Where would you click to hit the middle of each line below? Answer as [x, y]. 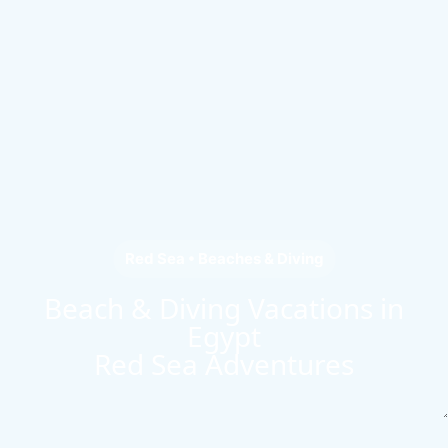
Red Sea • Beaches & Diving [224, 259]
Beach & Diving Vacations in [224, 308]
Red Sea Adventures [224, 364]
